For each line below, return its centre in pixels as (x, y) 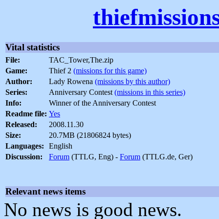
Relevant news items (45, 192)
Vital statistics (33, 47)
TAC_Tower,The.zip (81, 60)
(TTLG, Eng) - (95, 157)
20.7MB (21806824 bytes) (90, 135)
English (61, 146)
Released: (21, 125)
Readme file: (26, 114)
